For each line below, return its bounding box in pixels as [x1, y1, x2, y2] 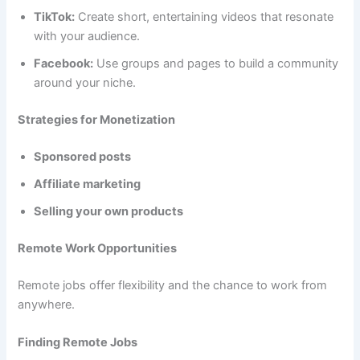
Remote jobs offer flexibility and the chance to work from [18, 277, 328, 292]
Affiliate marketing [34, 176, 141, 191]
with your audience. [34, 29, 141, 44]
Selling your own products [34, 203, 184, 219]
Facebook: [34, 56, 94, 72]
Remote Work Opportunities [18, 240, 178, 256]
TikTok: [34, 10, 76, 25]
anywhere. [18, 297, 76, 312]
